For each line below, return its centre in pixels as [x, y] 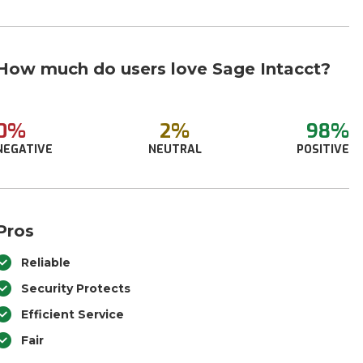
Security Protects [76, 288]
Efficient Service [73, 314]
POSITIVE [322, 149]
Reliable [46, 263]
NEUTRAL [175, 149]
